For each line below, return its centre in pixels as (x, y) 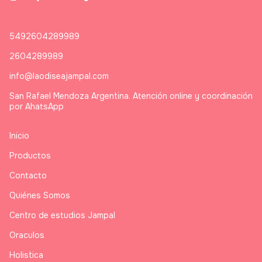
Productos (30, 155)
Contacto (28, 175)
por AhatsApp (37, 106)
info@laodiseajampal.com (59, 76)
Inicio (19, 135)
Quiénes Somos (40, 195)
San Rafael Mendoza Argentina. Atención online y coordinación (131, 96)
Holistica (26, 255)
